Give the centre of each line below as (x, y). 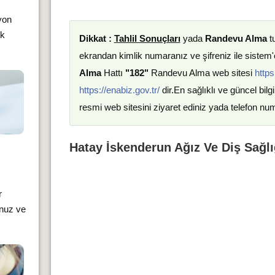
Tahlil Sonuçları (147, 38)
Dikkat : (96, 38)
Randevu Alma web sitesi (201, 73)
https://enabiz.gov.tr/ (119, 90)
